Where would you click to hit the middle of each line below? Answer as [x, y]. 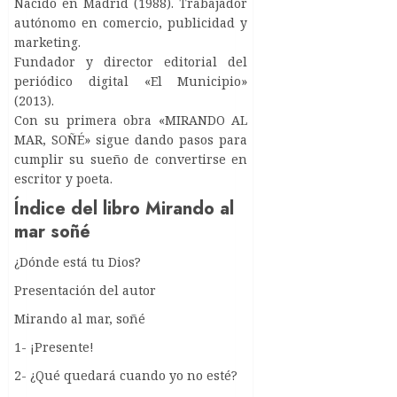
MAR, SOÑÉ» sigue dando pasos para [131, 140]
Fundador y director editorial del [131, 62]
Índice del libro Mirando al [124, 209]
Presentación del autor [85, 291]
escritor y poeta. [63, 179]
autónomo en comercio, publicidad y [131, 23]
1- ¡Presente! [54, 347]
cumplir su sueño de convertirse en [131, 160]
